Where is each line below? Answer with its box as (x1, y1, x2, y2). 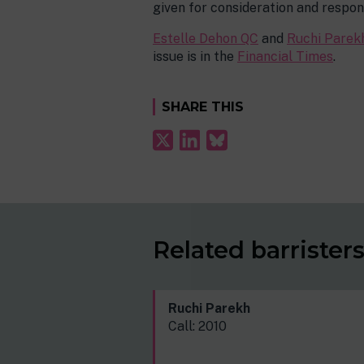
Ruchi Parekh (168, 301, 250, 317)
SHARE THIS (162, 99, 244, 115)
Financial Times (237, 49, 333, 64)
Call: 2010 (168, 318, 227, 335)
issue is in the (153, 49, 237, 64)
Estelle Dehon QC (153, 31, 258, 46)
